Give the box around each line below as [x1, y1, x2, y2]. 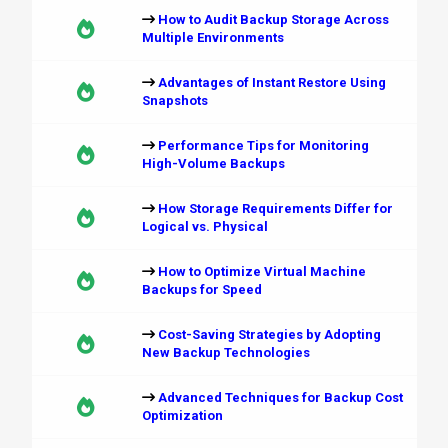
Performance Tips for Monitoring [157, 138, 369, 153]
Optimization [141, 408, 223, 423]
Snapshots [141, 93, 208, 108]
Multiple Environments [141, 30, 284, 45]
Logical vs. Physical [141, 219, 268, 234]
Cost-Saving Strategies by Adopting [157, 327, 381, 342]
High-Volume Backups [141, 156, 285, 171]
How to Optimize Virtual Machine [157, 264, 366, 279]
